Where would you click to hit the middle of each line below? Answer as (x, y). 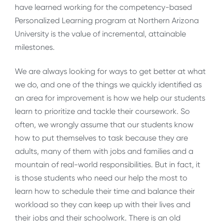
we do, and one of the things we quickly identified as (108, 85)
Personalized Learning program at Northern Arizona (107, 21)
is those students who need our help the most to (101, 178)
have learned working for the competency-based (103, 7)
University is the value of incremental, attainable (100, 34)
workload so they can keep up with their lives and (103, 205)
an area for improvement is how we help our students (110, 98)
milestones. (35, 47)
